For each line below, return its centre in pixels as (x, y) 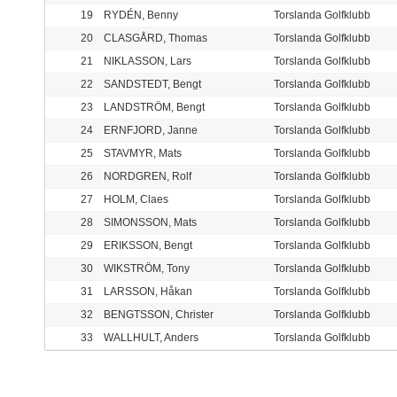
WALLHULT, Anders (151, 338)
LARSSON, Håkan (148, 292)
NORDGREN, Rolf (148, 177)
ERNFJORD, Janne (151, 131)
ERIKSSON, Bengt (148, 246)
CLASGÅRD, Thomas (156, 39)
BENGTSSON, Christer (159, 315)
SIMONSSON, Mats (150, 223)
